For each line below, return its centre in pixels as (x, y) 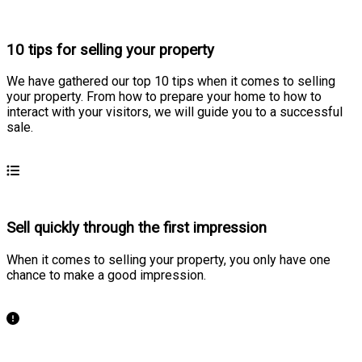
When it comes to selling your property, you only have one (168, 259)
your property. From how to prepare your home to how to (164, 97)
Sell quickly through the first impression (137, 228)
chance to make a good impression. (106, 275)
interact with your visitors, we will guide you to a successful (175, 112)
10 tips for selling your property (110, 50)
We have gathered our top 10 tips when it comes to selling (171, 82)
